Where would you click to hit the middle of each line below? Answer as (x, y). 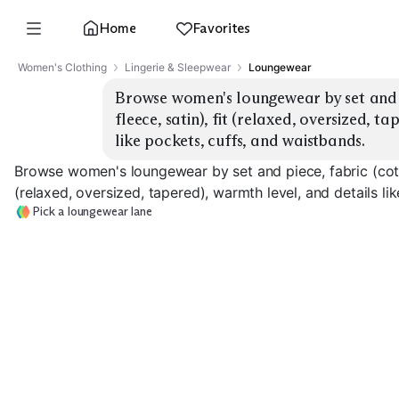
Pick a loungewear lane (92, 212)
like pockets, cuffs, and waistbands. (240, 141)
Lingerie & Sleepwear (178, 67)
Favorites (222, 28)
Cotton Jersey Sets (81, 381)
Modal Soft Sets (215, 381)
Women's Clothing (62, 67)
